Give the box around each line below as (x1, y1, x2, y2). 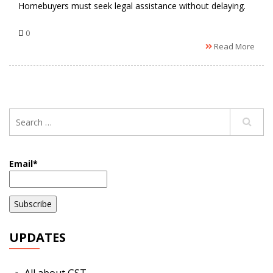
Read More (212, 41, 255, 52)
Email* (9, 158, 38, 169)
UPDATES (9, 229, 66, 246)
